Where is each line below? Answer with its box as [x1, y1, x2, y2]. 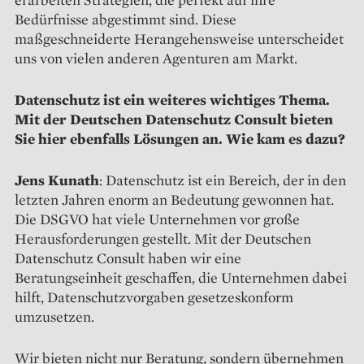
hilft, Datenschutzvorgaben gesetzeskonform [15, 287, 293, 306]
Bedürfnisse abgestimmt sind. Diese [15, 9, 236, 28]
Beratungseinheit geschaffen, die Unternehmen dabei [15, 267, 347, 287]
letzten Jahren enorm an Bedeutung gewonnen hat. [15, 189, 334, 209]
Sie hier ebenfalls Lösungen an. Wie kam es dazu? [15, 128, 345, 148]
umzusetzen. [15, 306, 94, 326]
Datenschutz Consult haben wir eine [15, 248, 241, 267]
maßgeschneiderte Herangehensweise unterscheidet [15, 28, 344, 48]
